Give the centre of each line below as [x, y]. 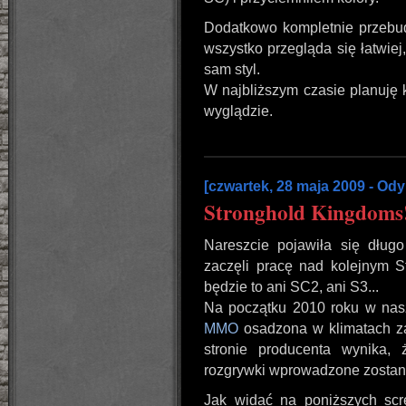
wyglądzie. [238, 111]
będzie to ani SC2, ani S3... [291, 287]
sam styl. [232, 69]
